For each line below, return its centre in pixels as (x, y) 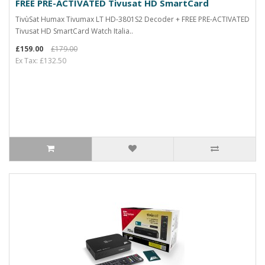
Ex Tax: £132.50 (41, 61)
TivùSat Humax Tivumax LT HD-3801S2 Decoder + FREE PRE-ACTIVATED (132, 19)
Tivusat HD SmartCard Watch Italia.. (74, 31)
